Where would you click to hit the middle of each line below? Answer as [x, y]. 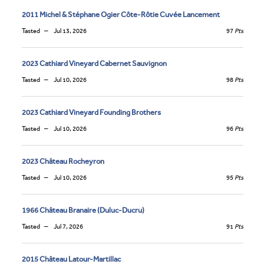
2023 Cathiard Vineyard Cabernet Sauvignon [94, 63]
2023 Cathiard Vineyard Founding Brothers [91, 112]
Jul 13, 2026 [70, 31]
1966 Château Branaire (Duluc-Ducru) [83, 210]
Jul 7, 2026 [68, 226]
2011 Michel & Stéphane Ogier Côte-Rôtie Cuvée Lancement [121, 14]
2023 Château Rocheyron [63, 161]
